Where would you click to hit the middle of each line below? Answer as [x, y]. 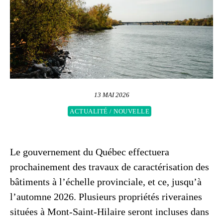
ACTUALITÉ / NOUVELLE [110, 111]
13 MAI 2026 [111, 95]
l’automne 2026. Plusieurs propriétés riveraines [106, 196]
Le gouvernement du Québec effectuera [90, 152]
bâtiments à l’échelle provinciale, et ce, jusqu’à [106, 181]
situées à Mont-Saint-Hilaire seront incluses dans [110, 211]
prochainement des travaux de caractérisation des [110, 167]
